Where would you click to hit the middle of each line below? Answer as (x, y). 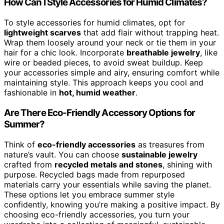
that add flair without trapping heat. (150, 33)
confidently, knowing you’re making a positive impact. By (112, 204)
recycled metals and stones (108, 164)
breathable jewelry (163, 53)
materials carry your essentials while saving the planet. (107, 184)
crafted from (29, 164)
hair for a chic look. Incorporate (65, 53)
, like (209, 53)
